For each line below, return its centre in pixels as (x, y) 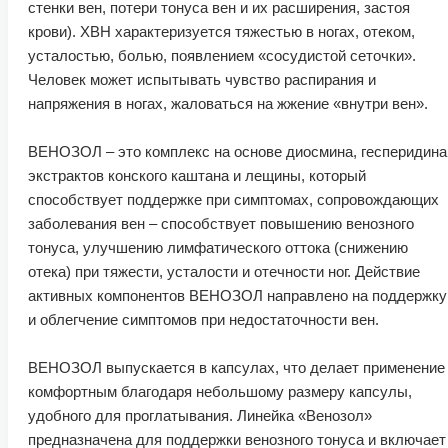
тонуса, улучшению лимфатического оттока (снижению (218, 247)
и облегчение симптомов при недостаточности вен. (203, 319)
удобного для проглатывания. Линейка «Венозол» (200, 415)
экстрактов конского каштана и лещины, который (197, 175)
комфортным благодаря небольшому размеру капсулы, (220, 391)
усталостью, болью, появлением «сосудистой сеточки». (222, 55)
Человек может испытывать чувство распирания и (202, 79)
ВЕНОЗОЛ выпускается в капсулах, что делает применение (236, 367)
